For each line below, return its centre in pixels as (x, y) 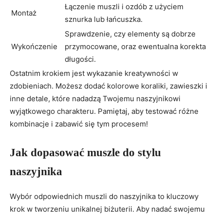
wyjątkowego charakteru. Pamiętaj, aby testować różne (104, 111)
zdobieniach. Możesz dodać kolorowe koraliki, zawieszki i (109, 86)
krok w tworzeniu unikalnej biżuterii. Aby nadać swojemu (107, 209)
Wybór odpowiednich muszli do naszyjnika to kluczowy (104, 196)
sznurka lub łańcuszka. (104, 19)
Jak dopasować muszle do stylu (85, 153)
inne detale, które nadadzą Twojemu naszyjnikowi (95, 99)
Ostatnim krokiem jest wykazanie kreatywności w (94, 73)
